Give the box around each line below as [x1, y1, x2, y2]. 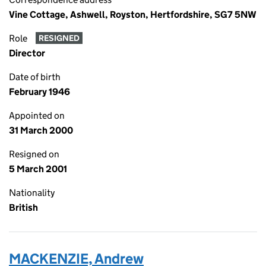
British [9, 202, 38, 213]
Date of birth [9, 71, 61, 83]
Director [9, 47, 45, 59]
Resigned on [9, 148, 59, 160]
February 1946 [9, 86, 70, 97]
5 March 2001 [9, 163, 67, 175]
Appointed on [9, 110, 65, 121]
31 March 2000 [9, 125, 73, 136]
